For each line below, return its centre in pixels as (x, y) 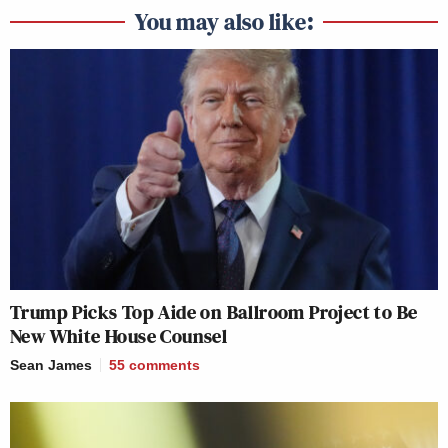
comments (164, 364)
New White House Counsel (119, 335)
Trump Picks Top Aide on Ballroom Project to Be (214, 311)
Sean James (51, 364)
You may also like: (224, 21)
